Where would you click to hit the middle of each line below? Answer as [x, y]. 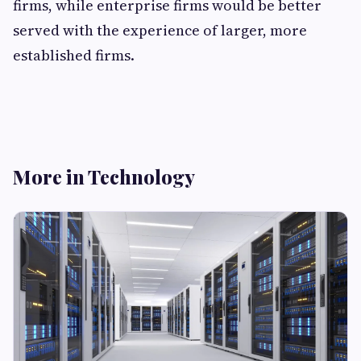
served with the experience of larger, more [160, 31]
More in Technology [104, 177]
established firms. [74, 56]
